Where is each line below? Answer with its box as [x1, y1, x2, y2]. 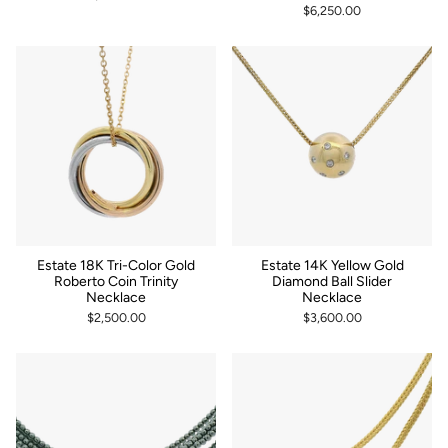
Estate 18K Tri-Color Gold [37, 256, 195, 274]
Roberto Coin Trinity [54, 272, 178, 290]
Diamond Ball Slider [272, 272, 392, 290]
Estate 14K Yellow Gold [260, 256, 404, 274]
